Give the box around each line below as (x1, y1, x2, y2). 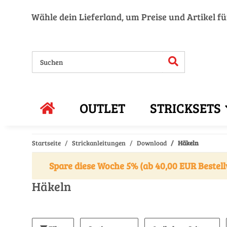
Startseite (32, 138, 61, 147)
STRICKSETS (150, 99, 221, 117)
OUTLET (80, 99, 125, 117)
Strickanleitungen (72, 138, 126, 147)
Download (137, 138, 167, 147)
